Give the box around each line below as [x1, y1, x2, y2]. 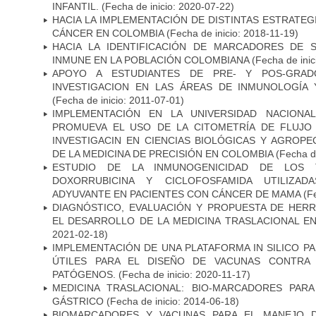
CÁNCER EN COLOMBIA [52, 27, 164, 39]
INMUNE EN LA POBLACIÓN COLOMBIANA [52, 54, 249, 66]
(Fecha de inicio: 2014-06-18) [104, 295, 239, 307]
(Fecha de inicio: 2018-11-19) [164, 27, 298, 39]
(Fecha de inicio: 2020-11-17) [116, 268, 250, 280]
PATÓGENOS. [52, 268, 116, 280]
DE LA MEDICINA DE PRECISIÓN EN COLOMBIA [52, 147, 273, 159]
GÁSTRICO [52, 295, 104, 307]
